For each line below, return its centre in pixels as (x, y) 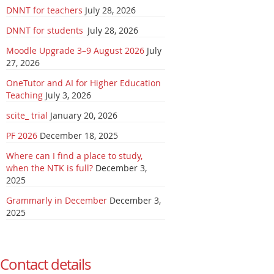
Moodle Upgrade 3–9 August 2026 (75, 50)
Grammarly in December (57, 200)
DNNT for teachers (44, 10)
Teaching (24, 95)
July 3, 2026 (68, 95)
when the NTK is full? (50, 168)
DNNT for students (46, 30)
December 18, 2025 (79, 135)
